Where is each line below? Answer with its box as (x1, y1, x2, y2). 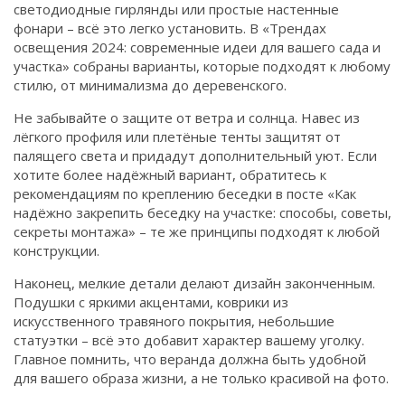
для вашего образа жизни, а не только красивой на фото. (14, 369, 389, 387)
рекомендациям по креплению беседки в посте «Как (14, 184, 356, 202)
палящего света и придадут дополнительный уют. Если (14, 146, 377, 165)
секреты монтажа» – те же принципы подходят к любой (14, 222, 380, 240)
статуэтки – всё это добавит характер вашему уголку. (14, 331, 364, 349)
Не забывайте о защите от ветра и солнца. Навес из (14, 108, 360, 127)
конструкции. (14, 241, 99, 259)
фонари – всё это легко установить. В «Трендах (14, 19, 326, 37)
